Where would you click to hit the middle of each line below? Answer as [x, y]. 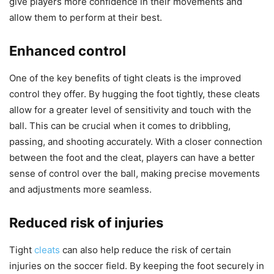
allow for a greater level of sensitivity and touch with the [130, 110]
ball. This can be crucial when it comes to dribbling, [120, 126]
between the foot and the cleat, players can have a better [132, 158]
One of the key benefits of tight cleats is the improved [125, 78]
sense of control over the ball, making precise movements [135, 174]
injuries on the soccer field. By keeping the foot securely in [137, 266]
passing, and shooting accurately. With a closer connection [136, 142]
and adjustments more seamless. [80, 190]
